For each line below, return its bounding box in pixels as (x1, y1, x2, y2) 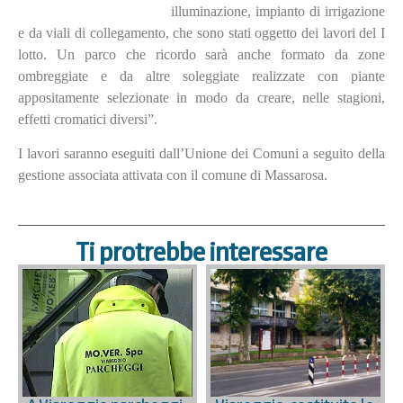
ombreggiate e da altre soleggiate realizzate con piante (18, 67, 385, 84)
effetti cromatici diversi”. (18, 111, 157, 127)
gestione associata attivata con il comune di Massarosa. (18, 166, 327, 183)
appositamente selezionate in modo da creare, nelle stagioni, (18, 89, 385, 105)
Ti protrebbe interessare (76, 235, 327, 270)
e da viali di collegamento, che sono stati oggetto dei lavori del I (18, 24, 385, 40)
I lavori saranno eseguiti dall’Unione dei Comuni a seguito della (18, 145, 385, 161)
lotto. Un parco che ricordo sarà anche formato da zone (18, 46, 385, 62)
